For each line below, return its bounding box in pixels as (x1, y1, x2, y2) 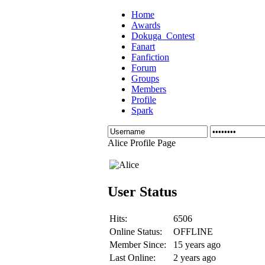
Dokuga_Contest (131, 31, 195, 41)
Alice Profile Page (108, 138, 176, 148)
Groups (131, 73, 159, 83)
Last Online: (109, 252, 156, 263)
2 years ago (173, 252, 216, 263)
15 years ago (173, 239, 221, 250)
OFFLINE (173, 226, 213, 237)
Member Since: (109, 239, 166, 250)
